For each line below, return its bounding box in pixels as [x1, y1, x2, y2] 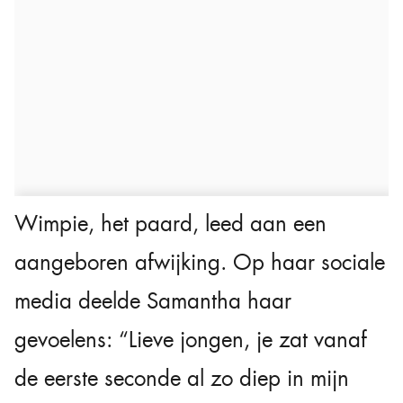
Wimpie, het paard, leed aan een [14, 209, 327, 238]
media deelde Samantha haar [14, 286, 291, 316]
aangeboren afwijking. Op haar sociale [14, 247, 385, 277]
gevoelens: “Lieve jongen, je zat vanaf [14, 325, 367, 354]
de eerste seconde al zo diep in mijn [14, 363, 349, 393]
